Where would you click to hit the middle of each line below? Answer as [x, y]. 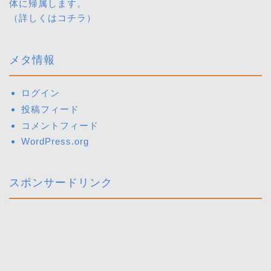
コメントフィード [60, 126]
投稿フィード [50, 109]
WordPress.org [55, 142]
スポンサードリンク [61, 182]
